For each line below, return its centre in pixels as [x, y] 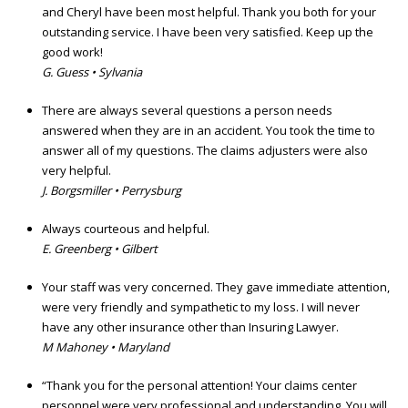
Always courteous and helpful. [126, 229]
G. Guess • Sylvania [92, 72]
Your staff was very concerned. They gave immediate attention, [216, 287]
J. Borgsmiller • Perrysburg [112, 191]
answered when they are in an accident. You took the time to [209, 131]
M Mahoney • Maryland [106, 347]
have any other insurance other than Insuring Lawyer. [190, 327]
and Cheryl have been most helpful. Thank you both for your [209, 12]
